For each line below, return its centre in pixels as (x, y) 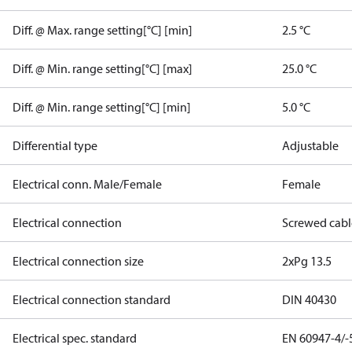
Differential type (55, 145)
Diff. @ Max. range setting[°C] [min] (103, 30)
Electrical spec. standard (75, 338)
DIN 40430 (310, 299)
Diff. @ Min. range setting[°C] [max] (103, 68)
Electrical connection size (78, 261)
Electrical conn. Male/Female (87, 184)
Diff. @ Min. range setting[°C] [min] (102, 107)
